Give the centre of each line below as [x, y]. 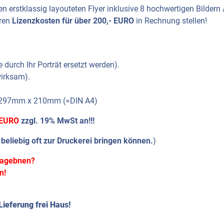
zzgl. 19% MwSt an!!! [57, 121]
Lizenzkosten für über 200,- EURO [73, 21]
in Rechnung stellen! [170, 21]
